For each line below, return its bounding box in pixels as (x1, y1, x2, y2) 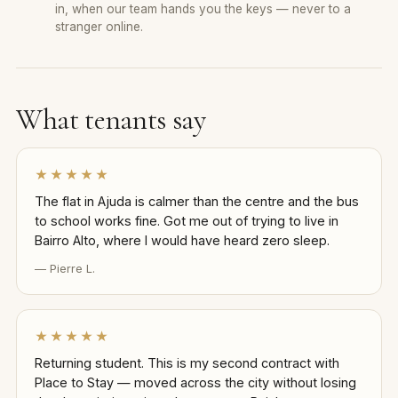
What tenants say (15, 102, 206, 138)
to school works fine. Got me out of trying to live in (34, 212, 338, 228)
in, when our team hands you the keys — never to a (54, 2, 351, 17)
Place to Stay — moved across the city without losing (34, 374, 356, 390)
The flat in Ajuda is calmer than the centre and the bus (34, 193, 359, 209)
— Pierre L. (34, 261, 95, 275)
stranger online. (54, 20, 143, 35)
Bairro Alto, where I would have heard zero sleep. (34, 232, 330, 248)
